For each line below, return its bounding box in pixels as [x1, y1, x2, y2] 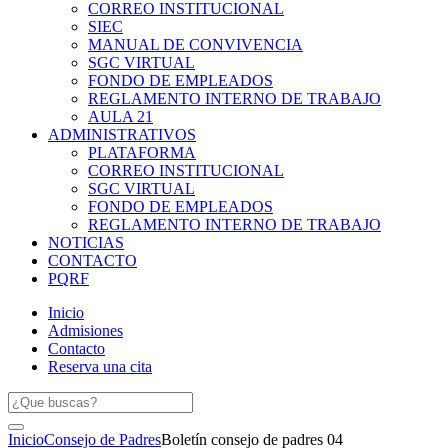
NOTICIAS [48, 233, 124, 251]
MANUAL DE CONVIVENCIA [88, 35, 303, 53]
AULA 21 [88, 107, 153, 125]
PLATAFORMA [88, 143, 196, 161]
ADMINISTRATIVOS [48, 125, 196, 143]
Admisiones [48, 321, 123, 339]
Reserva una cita [48, 357, 152, 375]
